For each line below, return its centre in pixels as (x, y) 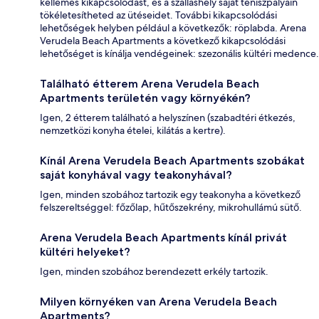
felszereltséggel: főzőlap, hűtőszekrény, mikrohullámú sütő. (171, 208)
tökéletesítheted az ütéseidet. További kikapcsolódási (158, 15)
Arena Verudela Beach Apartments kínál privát (163, 238)
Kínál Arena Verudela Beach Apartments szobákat (172, 161)
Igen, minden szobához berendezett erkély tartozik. (154, 272)
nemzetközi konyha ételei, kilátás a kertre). (133, 131)
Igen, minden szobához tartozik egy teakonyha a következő (170, 195)
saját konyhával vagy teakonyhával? (136, 175)
